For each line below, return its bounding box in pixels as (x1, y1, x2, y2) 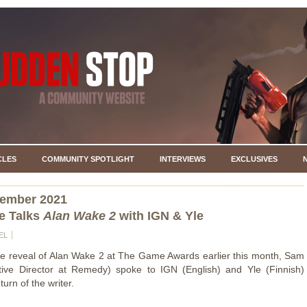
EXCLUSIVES (230, 155, 278, 163)
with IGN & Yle (116, 209, 204, 223)
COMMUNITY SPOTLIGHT (41, 155, 134, 163)
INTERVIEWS (159, 155, 206, 163)
